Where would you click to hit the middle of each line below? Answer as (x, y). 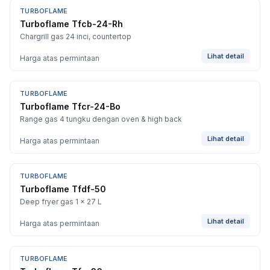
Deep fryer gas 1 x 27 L (61, 202)
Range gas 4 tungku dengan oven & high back (101, 119)
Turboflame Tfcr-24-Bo (70, 106)
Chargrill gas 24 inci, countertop (76, 36)
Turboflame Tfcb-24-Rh (71, 24)
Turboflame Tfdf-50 (63, 189)
